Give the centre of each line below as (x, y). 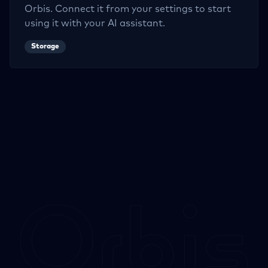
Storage (45, 47)
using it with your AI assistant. (95, 23)
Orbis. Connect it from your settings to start (128, 9)
